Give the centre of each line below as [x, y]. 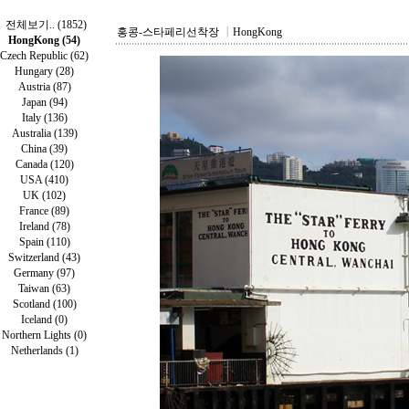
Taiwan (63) [44, 288]
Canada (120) [44, 164]
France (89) [44, 211]
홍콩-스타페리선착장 [169, 32]
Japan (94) [44, 102]
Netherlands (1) [44, 351]
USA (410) [44, 180]
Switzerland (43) [44, 257]
